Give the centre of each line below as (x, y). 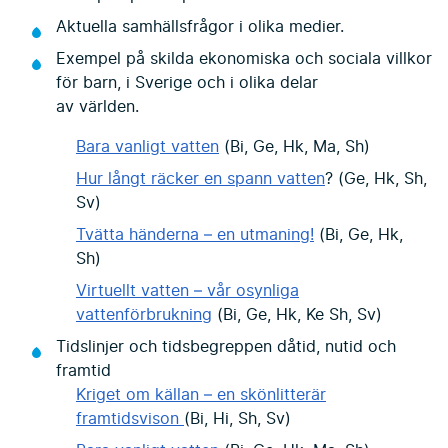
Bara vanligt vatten (147, 146)
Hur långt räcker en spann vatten (200, 178)
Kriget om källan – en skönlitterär (201, 394)
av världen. (97, 106)
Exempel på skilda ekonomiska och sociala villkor (244, 58)
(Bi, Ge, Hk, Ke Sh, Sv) (297, 314)
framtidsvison (130, 418)
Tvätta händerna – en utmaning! (195, 234)
